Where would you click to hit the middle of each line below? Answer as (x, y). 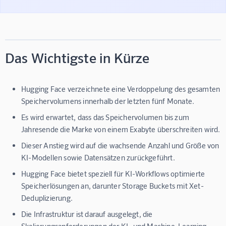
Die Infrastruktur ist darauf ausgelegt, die (87, 214)
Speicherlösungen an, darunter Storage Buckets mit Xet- (112, 185)
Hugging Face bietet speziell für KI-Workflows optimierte (113, 173)
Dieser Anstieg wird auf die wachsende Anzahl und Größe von (120, 145)
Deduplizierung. (47, 197)
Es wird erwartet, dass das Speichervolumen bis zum (105, 117)
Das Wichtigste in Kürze (77, 57)
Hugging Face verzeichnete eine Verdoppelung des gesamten (121, 89)
